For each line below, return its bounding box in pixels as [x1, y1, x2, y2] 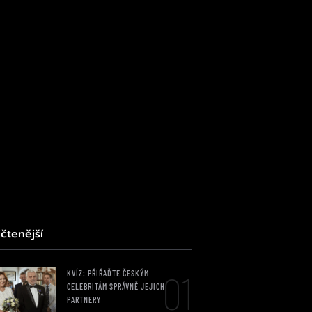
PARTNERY [66, 295, 101, 304]
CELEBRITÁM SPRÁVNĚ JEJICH [66, 281, 165, 291]
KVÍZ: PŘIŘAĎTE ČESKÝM [66, 268, 149, 278]
